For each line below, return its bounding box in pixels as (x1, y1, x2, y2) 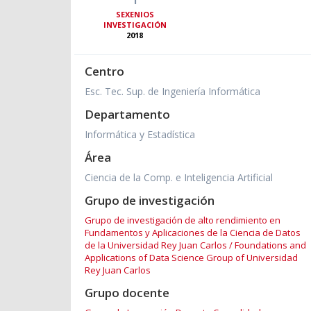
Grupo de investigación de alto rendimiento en (85, 214, 280, 227)
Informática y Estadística (85, 128, 195, 142)
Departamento (85, 106, 170, 123)
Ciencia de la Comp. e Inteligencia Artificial (85, 171, 273, 185)
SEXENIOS (115, 9, 154, 20)
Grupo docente (85, 285, 169, 301)
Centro (85, 63, 124, 80)
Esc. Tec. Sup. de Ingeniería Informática (85, 85, 260, 99)
